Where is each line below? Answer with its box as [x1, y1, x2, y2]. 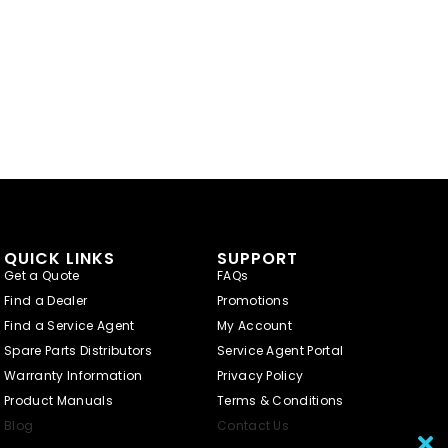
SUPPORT [216, 246, 298, 270]
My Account [216, 316, 293, 334]
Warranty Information [4, 366, 143, 384]
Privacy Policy [216, 366, 304, 384]
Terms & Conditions [216, 391, 344, 409]
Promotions [216, 291, 290, 309]
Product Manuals [4, 391, 113, 409]
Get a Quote [4, 266, 80, 284]
